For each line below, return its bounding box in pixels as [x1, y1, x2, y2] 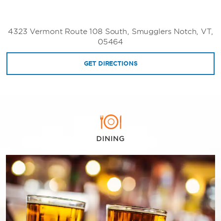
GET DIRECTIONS [83, 60, 138, 68]
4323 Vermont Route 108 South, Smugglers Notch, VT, [8, 27, 213, 37]
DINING [96, 135, 125, 143]
